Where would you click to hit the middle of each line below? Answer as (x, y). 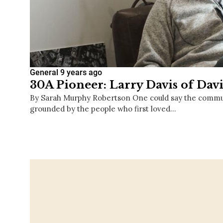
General (44, 73)
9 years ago (81, 73)
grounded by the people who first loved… (103, 109)
